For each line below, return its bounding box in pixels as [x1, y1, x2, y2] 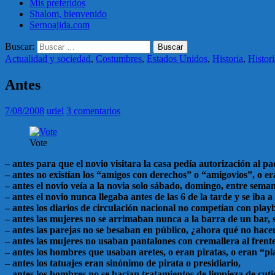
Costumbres [96, 53, 142, 64]
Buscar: [5, 41, 34, 52]
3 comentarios [66, 105, 120, 116]
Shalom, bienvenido [29, 8, 107, 19]
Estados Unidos [147, 53, 207, 64]
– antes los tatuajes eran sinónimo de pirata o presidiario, [5, 257, 241, 268]
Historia [212, 53, 243, 64]
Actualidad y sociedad [5, 53, 91, 64]
